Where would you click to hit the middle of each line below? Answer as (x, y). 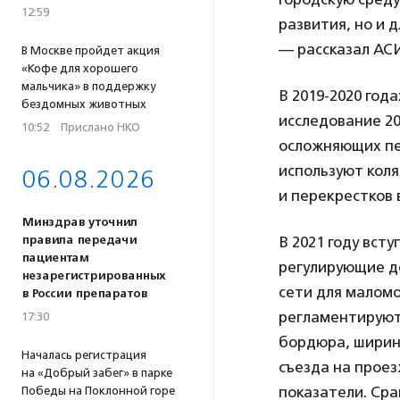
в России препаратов (84, 294)
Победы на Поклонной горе (98, 391)
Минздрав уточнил (79, 222)
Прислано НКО (100, 127)
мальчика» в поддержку (88, 86)
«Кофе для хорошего (80, 68)
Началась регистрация (84, 355)
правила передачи (79, 240)
